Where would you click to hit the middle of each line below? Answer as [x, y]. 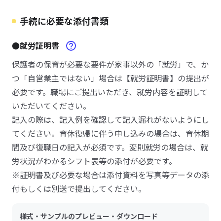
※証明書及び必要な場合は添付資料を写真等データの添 [110, 175]
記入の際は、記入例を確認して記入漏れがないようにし [110, 119]
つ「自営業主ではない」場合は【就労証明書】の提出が [110, 78]
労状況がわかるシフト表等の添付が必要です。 [94, 161]
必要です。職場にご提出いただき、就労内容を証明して [110, 92]
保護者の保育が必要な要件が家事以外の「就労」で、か [110, 64]
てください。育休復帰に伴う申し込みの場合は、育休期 [110, 133]
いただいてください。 [51, 106]
